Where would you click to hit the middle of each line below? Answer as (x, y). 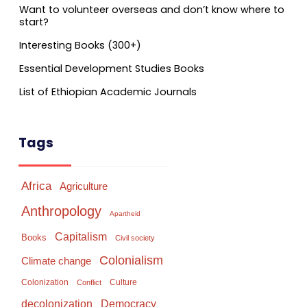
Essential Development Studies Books (112, 68)
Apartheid (125, 213)
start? (34, 22)
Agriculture (84, 186)
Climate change (56, 260)
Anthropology (61, 211)
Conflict (89, 282)
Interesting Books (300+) (80, 45)
